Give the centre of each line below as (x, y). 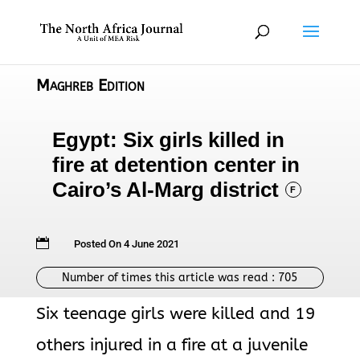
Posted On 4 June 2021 (126, 244)
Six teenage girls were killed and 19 (176, 314)
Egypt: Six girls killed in (168, 140)
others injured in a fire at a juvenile (172, 345)
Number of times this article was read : (170, 278)
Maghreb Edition (90, 86)
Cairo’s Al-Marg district (165, 190)
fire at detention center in (176, 165)
